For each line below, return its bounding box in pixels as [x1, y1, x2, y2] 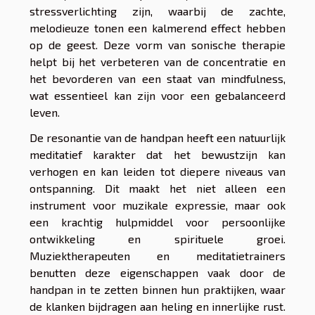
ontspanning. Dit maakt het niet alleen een [30, 181, 285, 195]
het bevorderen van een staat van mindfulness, [30, 72, 285, 86]
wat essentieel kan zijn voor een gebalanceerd [30, 89, 285, 103]
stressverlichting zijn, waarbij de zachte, [30, 4, 285, 18]
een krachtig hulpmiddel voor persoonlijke [30, 215, 285, 229]
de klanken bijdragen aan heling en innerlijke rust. [30, 300, 285, 314]
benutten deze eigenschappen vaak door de [30, 266, 285, 280]
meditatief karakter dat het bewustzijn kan [30, 148, 285, 162]
